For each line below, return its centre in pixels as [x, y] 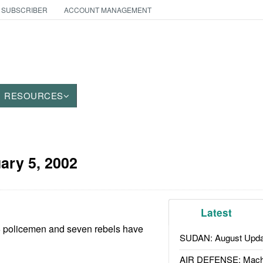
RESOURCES [34, 95]
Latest [217, 213]
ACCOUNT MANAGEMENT [107, 10]
